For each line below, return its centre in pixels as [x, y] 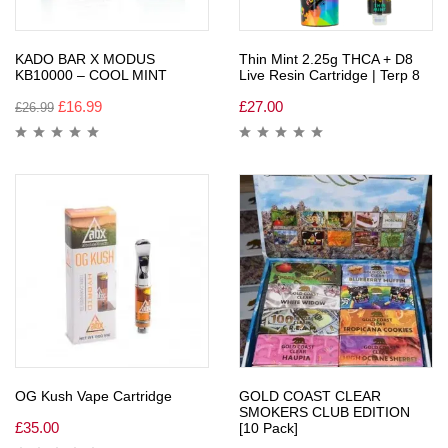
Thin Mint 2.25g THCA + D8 [326, 58]
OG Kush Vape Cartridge [93, 395]
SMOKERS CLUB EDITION [324, 411]
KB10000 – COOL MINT [91, 74]
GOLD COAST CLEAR [310, 395]
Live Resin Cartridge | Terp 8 [329, 74]
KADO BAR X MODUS [85, 58]
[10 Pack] [268, 427]
